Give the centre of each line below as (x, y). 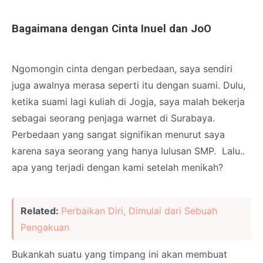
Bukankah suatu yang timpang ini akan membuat (119, 254)
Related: (41, 210)
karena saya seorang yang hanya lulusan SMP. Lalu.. (130, 151)
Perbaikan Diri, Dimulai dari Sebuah (139, 210)
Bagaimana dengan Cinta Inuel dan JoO (112, 28)
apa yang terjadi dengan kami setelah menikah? (117, 167)
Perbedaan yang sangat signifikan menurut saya (118, 134)
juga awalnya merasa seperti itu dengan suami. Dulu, (129, 85)
